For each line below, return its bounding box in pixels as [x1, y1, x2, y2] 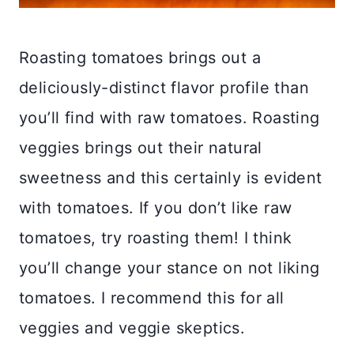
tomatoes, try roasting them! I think [19, 228, 292, 247]
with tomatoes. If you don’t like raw [19, 198, 292, 217]
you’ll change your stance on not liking [19, 258, 320, 277]
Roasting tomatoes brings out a [19, 47, 261, 67]
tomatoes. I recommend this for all [19, 288, 284, 307]
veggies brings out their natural [19, 137, 262, 157]
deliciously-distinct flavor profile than [19, 77, 309, 97]
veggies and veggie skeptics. [19, 318, 246, 337]
